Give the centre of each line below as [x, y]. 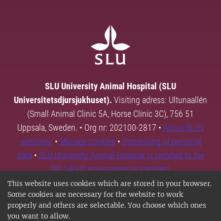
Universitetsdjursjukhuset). [63, 100]
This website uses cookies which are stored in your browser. [110, 184]
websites [36, 142]
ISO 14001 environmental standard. [110, 169]
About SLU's [184, 128]
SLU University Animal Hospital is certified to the [121, 155]
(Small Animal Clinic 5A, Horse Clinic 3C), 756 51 [110, 114]
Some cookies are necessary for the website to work [95, 194]
